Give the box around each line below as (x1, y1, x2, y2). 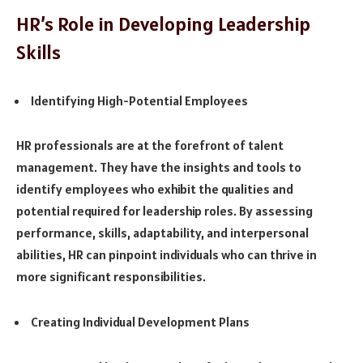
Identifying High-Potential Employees (31, 92, 248, 109)
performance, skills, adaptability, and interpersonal (16, 224, 309, 241)
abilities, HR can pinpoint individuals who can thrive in (16, 246, 317, 263)
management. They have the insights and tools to (16, 159, 301, 176)
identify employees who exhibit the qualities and (16, 181, 293, 198)
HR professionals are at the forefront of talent (16, 137, 284, 154)
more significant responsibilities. (16, 268, 206, 285)
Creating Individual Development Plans (31, 314, 250, 331)
